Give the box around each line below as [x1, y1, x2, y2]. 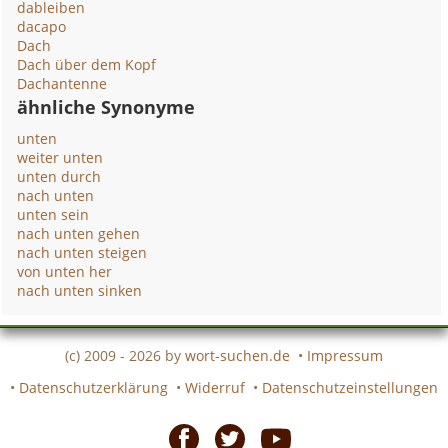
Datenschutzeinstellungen [262, 377, 438, 397]
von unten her [17, 262, 113, 281]
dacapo [17, 17, 67, 36]
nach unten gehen [17, 224, 141, 243]
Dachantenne [17, 74, 108, 93]
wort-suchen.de [185, 345, 290, 365]
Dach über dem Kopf [17, 55, 157, 74]
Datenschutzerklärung [19, 377, 168, 397]
